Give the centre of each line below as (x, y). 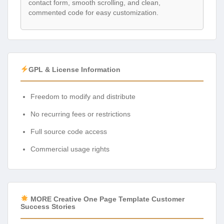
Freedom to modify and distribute (83, 97)
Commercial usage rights (70, 149)
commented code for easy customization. (93, 13)
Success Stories (48, 206)
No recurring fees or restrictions (80, 114)
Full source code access (69, 132)
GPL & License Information (74, 69)
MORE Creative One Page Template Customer (106, 199)
